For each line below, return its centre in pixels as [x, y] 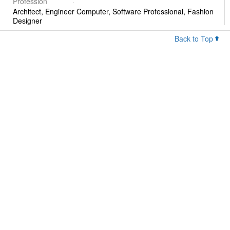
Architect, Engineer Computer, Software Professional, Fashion [113, 12]
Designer [27, 21]
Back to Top [195, 39]
